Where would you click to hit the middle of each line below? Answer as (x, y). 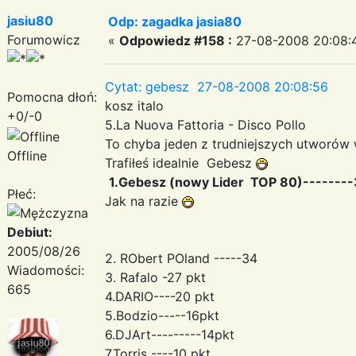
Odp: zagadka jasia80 (175, 21)
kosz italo (134, 105)
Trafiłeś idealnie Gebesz (180, 163)
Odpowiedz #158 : (176, 40)
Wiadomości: (46, 270)
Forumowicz (44, 39)
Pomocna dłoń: (52, 97)
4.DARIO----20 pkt (160, 296)
